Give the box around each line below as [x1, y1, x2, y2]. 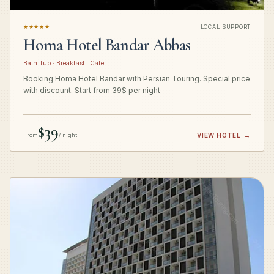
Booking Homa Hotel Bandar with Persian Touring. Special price [23, 74, 250, 84]
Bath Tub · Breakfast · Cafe [23, 59, 104, 67]
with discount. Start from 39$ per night [23, 86, 160, 95]
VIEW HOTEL [197, 131, 241, 139]
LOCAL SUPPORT [200, 23, 251, 31]
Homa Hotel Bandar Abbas [23, 35, 191, 56]
